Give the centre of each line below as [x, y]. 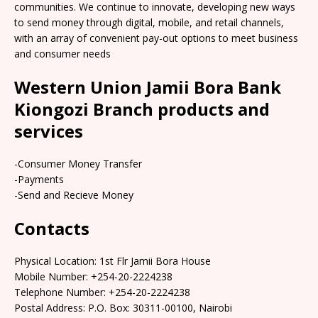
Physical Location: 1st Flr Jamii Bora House [113, 261]
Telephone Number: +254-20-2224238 [102, 292]
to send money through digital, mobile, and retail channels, [149, 22]
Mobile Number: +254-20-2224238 [93, 276]
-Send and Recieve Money [74, 194]
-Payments [39, 179]
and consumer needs [62, 53]
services [49, 131]
